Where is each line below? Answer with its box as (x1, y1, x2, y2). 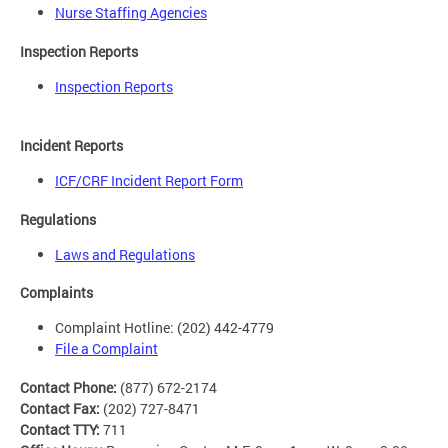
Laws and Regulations (55, 244, 195, 264)
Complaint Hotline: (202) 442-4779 (55, 318, 274, 338)
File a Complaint (55, 339, 158, 359)
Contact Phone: (20, 377, 120, 397)
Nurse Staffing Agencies (55, 3, 207, 23)
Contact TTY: (20, 419, 103, 439)
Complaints (20, 283, 93, 303)
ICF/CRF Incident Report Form (55, 171, 243, 191)
